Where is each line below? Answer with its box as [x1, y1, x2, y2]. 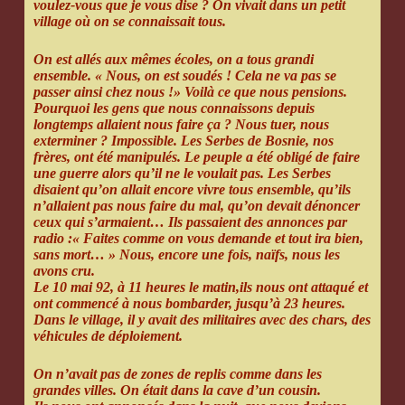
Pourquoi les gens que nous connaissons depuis [33, 100, 315, 117]
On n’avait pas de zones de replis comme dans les [33, 366, 322, 382]
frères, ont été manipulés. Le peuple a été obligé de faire [33, 149, 360, 165]
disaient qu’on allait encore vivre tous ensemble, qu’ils [33, 182, 351, 198]
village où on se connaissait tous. [33, 14, 226, 30]
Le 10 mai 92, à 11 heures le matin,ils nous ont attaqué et [33, 279, 368, 296]
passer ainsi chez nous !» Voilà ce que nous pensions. [33, 84, 347, 100]
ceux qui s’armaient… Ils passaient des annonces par [33, 214, 347, 231]
